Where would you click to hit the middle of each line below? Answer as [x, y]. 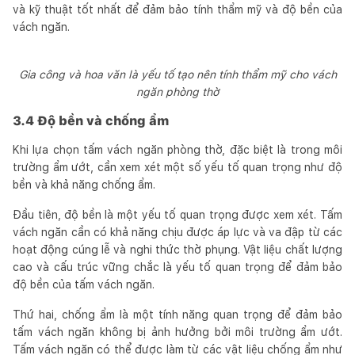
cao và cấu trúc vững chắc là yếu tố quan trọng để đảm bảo [177, 267]
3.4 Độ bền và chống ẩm [91, 120]
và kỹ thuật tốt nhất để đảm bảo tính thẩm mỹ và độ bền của [177, 9]
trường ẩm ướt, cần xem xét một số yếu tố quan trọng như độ [177, 167]
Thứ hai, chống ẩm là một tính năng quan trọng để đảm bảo [177, 314]
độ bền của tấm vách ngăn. [84, 284]
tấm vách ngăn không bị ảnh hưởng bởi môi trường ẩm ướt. [177, 332]
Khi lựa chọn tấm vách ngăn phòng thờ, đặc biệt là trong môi [177, 149]
